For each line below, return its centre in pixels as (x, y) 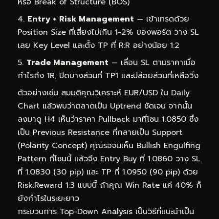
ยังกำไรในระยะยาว (48, 198)
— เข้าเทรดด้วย (162, 19)
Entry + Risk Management (81, 19)
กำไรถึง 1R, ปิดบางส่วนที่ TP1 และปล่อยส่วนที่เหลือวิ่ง (108, 76)
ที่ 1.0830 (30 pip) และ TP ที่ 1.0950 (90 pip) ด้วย (108, 172)
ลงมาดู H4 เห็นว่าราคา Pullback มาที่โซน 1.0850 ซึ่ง (108, 119)
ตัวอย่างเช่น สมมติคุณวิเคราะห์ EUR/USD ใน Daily (104, 93)
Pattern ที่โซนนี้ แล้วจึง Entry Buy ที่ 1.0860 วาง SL (109, 159)
